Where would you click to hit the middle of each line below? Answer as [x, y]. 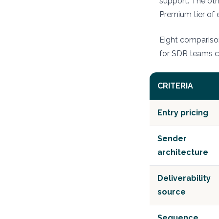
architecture [183, 152]
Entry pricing [183, 113]
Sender [172, 139]
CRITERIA [175, 86]
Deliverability [184, 178]
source [172, 192]
